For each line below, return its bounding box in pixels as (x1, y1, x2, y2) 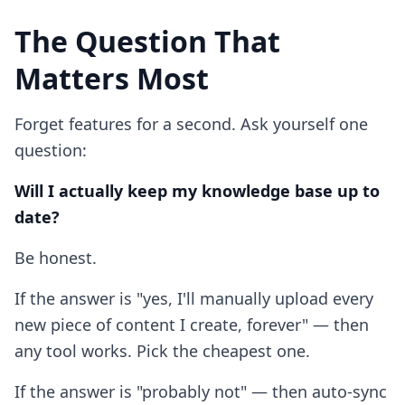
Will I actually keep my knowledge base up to (14, 180, 380, 202)
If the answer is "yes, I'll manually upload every (14, 287, 373, 309)
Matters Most (14, 59, 209, 98)
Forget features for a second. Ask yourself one (14, 113, 368, 135)
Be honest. (14, 247, 97, 268)
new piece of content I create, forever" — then (14, 314, 369, 335)
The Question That (14, 22, 280, 61)
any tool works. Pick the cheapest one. (14, 340, 310, 362)
